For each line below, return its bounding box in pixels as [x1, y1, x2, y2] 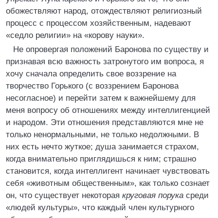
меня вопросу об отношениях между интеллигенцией [6, 106, 210, 115]
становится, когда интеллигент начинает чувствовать [6, 166, 210, 176]
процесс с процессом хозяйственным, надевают [6, 18, 191, 28]
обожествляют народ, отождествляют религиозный [6, 6, 202, 16]
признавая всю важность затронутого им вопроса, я [6, 57, 204, 66]
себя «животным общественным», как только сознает [6, 179, 210, 188]
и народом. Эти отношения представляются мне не [6, 118, 203, 127]
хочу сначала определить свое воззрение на [6, 69, 176, 78]
